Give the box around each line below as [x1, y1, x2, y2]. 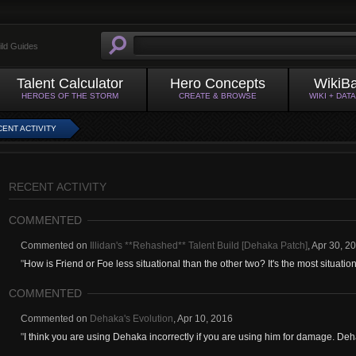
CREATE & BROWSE [179, 91, 257, 100]
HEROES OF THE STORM [21, 91, 118, 100]
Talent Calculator [17, 75, 123, 91]
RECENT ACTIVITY [9, 180, 106, 193]
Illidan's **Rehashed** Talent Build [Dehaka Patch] [90, 240, 308, 251]
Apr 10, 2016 [177, 313, 233, 324]
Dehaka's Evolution [90, 313, 173, 324]
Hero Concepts [170, 75, 265, 91]
